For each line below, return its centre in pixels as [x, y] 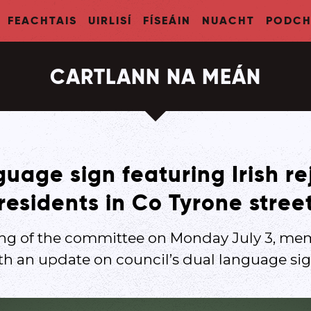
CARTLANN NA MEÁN [155, 76]
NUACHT [228, 20]
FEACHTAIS [42, 20]
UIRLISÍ [110, 20]
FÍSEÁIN [167, 20]
